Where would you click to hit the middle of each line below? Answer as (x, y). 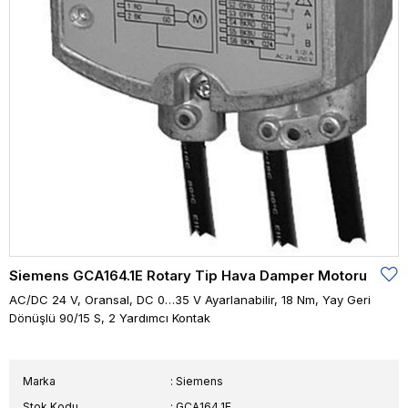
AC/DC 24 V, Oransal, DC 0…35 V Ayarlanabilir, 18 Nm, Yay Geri (190, 300)
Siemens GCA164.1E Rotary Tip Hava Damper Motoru (188, 276)
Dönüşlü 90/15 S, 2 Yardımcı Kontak (110, 318)
